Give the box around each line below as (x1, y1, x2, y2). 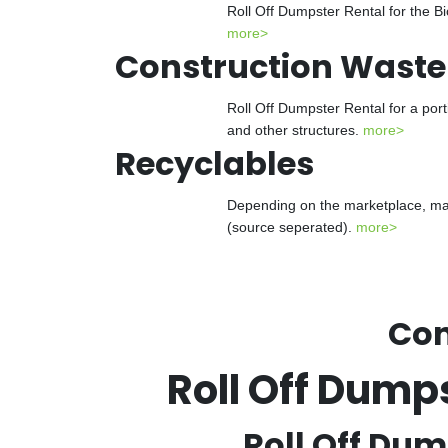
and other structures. (227, 122, 363, 138)
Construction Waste (115, 44, 446, 89)
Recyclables (115, 141, 314, 186)
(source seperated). (227, 219, 356, 235)
